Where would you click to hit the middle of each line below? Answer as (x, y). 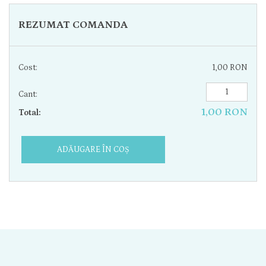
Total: (29, 113)
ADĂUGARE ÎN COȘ (93, 150)
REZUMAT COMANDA (73, 25)
